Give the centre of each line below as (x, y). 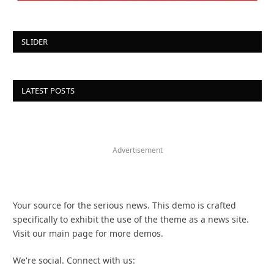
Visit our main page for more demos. (88, 233)
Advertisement (137, 150)
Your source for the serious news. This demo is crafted (124, 205)
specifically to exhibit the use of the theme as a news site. (131, 219)
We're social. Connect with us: (74, 260)
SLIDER (35, 41)
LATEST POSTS (48, 90)
